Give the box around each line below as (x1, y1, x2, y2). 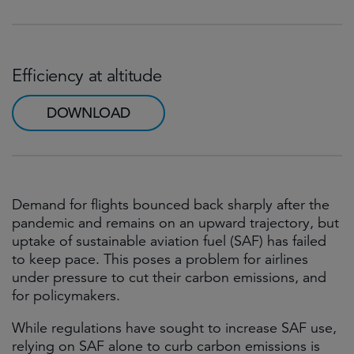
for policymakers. (12, 287, 120, 304)
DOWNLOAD (47, 104, 131, 122)
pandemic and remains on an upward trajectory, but (12, 214, 339, 232)
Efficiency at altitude (12, 65, 162, 86)
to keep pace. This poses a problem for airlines (12, 250, 308, 268)
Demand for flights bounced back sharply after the (12, 196, 330, 213)
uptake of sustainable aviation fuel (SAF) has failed (12, 232, 326, 250)
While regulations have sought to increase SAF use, (12, 319, 337, 337)
